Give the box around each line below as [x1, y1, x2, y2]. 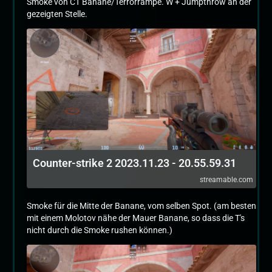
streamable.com [200, 175, 253, 184]
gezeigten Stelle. [27, 9, 87, 19]
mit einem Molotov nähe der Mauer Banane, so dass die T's [27, 213, 245, 223]
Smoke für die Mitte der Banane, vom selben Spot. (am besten [27, 201, 256, 211]
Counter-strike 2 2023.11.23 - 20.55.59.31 [33, 157, 236, 169]
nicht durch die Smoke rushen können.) [27, 225, 172, 235]
